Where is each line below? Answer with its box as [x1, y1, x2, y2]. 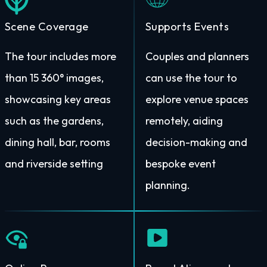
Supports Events [145, 19, 229, 33]
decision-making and [145, 135, 247, 149]
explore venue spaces [145, 92, 249, 106]
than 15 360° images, [5, 70, 104, 85]
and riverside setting [5, 156, 103, 170]
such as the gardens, [5, 113, 104, 128]
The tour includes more [5, 49, 116, 63]
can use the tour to [145, 70, 237, 85]
